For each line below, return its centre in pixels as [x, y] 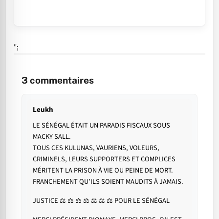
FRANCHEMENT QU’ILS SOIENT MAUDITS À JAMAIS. [108, 182]
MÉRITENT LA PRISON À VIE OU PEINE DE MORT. [103, 171]
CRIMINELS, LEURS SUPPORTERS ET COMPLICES [104, 159]
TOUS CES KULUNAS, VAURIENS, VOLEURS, [96, 148]
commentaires [61, 80]
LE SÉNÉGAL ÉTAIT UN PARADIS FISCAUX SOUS [101, 126]
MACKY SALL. [52, 137]
